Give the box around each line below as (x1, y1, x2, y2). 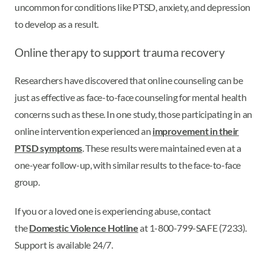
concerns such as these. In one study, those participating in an (15, 108, 252, 120)
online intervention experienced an (15, 125, 153, 137)
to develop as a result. (15, 18, 100, 30)
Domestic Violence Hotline (29, 221, 139, 233)
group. (15, 175, 40, 188)
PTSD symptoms (15, 142, 82, 154)
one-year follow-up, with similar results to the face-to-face (15, 158, 241, 171)
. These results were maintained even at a (82, 142, 241, 154)
